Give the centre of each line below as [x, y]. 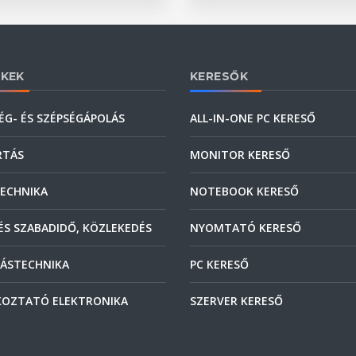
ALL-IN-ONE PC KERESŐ [253, 118]
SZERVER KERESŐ [236, 300]
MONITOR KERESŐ [240, 154]
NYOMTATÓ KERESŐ [246, 227]
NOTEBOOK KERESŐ [244, 191]
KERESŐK [219, 76]
